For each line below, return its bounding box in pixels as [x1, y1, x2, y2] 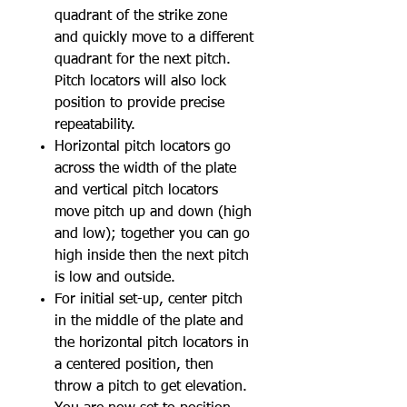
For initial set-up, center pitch [55, 293, 243, 307]
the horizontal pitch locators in [55, 336, 249, 351]
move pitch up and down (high [55, 205, 252, 220]
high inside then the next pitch [55, 249, 249, 263]
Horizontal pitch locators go [55, 140, 231, 154]
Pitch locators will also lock [55, 74, 226, 89]
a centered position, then [55, 358, 213, 372]
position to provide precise [55, 96, 224, 111]
